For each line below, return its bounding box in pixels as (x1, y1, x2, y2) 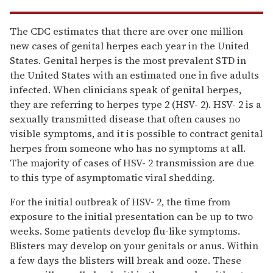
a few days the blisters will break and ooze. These (10, 253, 241, 268)
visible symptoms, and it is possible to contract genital (10, 127, 263, 141)
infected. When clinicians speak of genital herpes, (10, 83, 241, 97)
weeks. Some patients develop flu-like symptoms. (10, 224, 240, 238)
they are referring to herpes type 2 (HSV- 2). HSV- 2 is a (10, 97, 261, 112)
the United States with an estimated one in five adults (10, 68, 259, 82)
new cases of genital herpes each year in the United (10, 39, 249, 53)
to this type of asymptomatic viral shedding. (10, 171, 214, 185)
